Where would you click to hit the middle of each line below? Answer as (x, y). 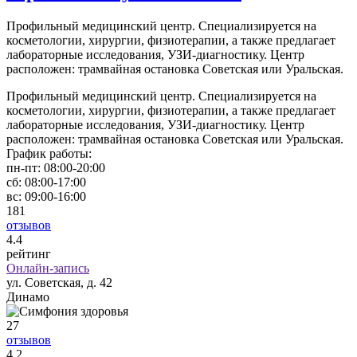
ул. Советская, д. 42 (59, 283)
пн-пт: (24, 168)
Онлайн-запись (48, 269)
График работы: (49, 154)
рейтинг (29, 254)
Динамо (28, 297)
